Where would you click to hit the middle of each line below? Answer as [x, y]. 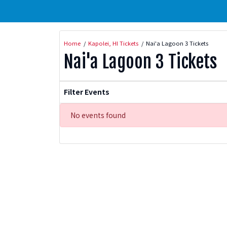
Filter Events [87, 92]
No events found [98, 115]
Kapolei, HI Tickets [113, 43]
